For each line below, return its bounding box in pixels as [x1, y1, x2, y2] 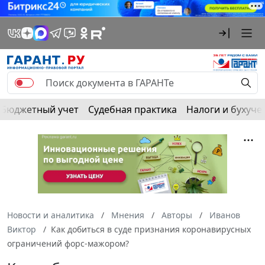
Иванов [209, 209, 240, 221]
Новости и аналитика [7, 209, 94, 221]
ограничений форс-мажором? [7, 237, 129, 249]
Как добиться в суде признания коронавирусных [51, 223, 251, 235]
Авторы [161, 209, 192, 221]
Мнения [111, 209, 144, 221]
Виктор [7, 223, 36, 235]
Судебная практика [88, 102, 177, 116]
